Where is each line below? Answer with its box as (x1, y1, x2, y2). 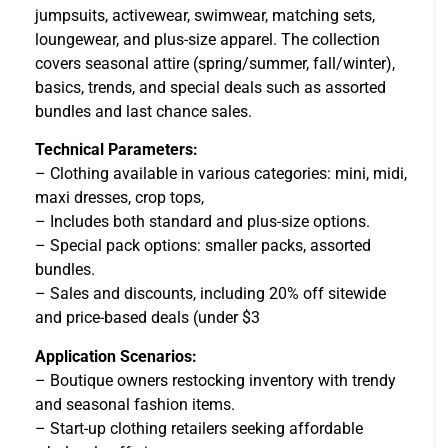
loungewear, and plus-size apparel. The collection (35, 29, 380, 49)
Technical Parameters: (35, 140, 198, 160)
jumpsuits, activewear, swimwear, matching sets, (35, 5, 375, 25)
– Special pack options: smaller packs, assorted (35, 236, 371, 256)
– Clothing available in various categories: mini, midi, (35, 164, 407, 184)
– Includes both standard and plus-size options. (35, 212, 370, 232)
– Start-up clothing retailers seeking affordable (35, 418, 363, 438)
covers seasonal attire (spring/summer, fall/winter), (35, 53, 395, 73)
